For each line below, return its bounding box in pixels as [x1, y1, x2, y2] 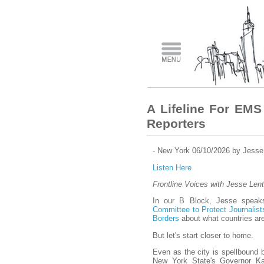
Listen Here [153, 163, 192, 172]
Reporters [147, 117, 206, 131]
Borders [153, 214, 179, 223]
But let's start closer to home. [153, 230, 253, 240]
